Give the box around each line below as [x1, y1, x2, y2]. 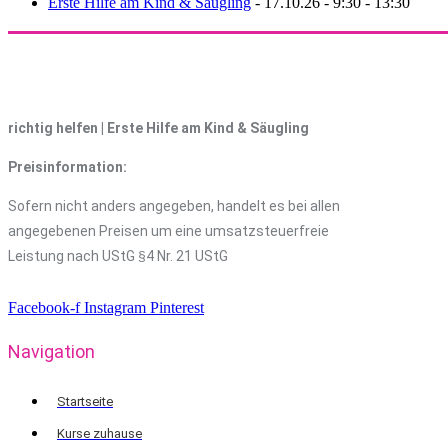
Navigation [8, 341, 95, 362]
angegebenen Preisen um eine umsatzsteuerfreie [8, 223, 329, 240]
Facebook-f [8, 299, 80, 317]
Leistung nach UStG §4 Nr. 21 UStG [8, 248, 228, 265]
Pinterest [150, 299, 204, 317]
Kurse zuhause [57, 426, 142, 441]
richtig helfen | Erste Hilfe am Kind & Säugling [8, 120, 309, 137]
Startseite [57, 394, 113, 409]
